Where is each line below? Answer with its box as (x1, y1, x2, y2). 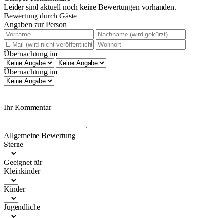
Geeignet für (4, 158, 42, 167)
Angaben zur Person (4, 20, 67, 29)
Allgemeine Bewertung (4, 131, 75, 140)
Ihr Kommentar (4, 103, 51, 112)
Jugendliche (4, 203, 40, 212)
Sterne (4, 140, 23, 149)
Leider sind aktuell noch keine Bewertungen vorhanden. (4, 3, 176, 12)
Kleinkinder (4, 167, 40, 176)
